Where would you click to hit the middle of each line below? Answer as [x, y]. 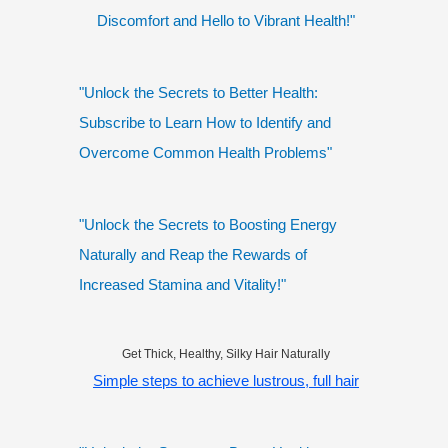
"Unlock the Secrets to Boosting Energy [208, 225]
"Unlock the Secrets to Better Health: [198, 93]
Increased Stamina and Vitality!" [182, 285]
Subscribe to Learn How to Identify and [205, 123]
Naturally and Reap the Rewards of [193, 255]
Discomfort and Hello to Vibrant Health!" [226, 21]
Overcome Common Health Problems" [205, 153]
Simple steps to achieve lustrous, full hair [226, 381]
